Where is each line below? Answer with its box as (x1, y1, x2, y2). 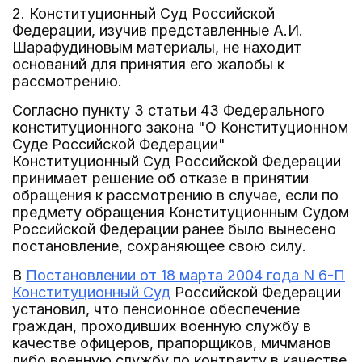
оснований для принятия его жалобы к (12, 56, 284, 73)
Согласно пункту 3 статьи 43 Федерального (12, 102, 325, 119)
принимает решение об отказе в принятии (12, 170, 309, 187)
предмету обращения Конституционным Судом (12, 204, 349, 221)
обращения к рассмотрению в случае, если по (12, 187, 339, 204)
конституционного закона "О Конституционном (12, 119, 348, 136)
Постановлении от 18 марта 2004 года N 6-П (26, 267, 345, 284)
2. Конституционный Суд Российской (12, 5, 275, 22)
